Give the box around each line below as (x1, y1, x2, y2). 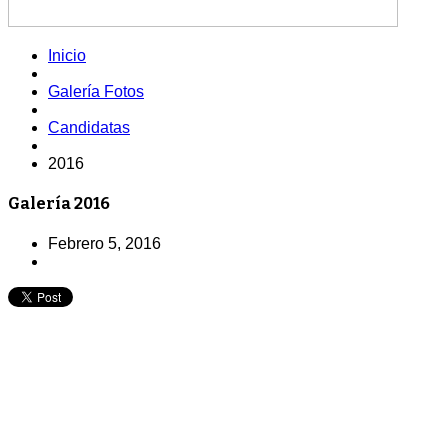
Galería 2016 (8, 194, 110, 214)
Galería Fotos (48, 83, 144, 100)
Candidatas (48, 119, 130, 136)
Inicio (48, 47, 86, 64)
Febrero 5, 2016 (48, 234, 161, 252)
